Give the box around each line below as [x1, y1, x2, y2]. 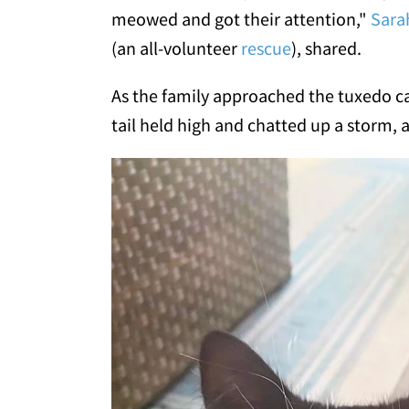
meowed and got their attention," [111, 7, 371, 31]
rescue [241, 37, 291, 60]
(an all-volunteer [111, 37, 241, 60]
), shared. [291, 37, 362, 60]
